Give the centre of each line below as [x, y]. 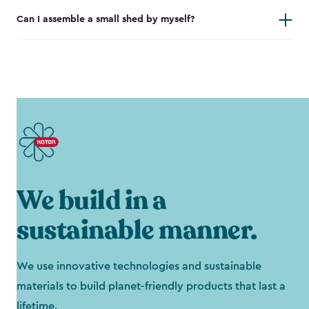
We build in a [92, 201]
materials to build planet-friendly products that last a [151, 287]
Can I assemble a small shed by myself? [106, 20]
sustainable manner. [137, 231]
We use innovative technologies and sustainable [139, 267]
